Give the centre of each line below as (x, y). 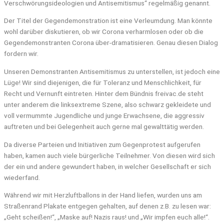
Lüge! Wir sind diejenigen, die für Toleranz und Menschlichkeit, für (103, 82)
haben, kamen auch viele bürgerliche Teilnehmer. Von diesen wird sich (109, 155)
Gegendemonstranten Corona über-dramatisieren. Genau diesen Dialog (111, 43)
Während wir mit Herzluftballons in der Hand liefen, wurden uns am (103, 195)
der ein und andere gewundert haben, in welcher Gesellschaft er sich (107, 166)
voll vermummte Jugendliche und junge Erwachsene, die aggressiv (104, 115)
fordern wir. (21, 54)
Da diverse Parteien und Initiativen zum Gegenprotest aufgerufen (102, 144)
